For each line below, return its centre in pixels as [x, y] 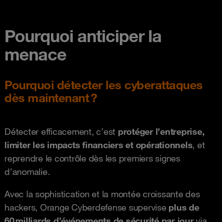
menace [35, 54]
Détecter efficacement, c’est [61, 131]
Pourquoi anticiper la [83, 36]
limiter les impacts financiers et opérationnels [99, 145]
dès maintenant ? [51, 98]
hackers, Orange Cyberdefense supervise [85, 207]
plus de [183, 207]
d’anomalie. [27, 171]
